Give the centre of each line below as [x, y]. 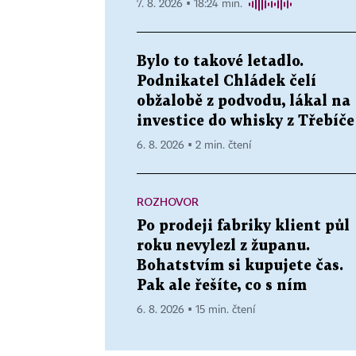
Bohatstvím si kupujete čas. [240, 265]
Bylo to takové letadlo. [220, 61]
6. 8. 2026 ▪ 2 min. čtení [194, 145]
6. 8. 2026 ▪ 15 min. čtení [196, 310]
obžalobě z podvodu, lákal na [244, 101]
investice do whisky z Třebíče [246, 121]
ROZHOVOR [168, 201]
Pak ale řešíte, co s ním [222, 285]
